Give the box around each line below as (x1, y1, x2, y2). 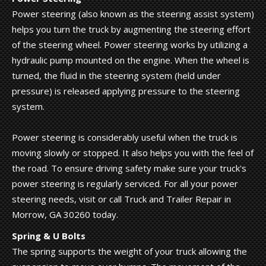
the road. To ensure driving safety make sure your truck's (12, 161, 246, 174)
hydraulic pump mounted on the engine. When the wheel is (12, 53, 249, 66)
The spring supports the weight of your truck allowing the (12, 245, 247, 257)
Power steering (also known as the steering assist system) (12, 7, 254, 20)
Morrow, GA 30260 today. (12, 208, 118, 220)
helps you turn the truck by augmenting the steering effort (12, 23, 251, 35)
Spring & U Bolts (12, 229, 85, 242)
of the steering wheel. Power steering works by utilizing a (12, 38, 248, 50)
